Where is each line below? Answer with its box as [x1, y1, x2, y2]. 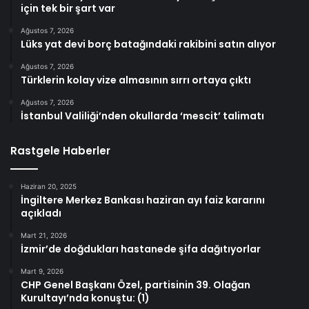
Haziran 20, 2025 [21, 181, 77, 190]
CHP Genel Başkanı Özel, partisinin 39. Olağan [21, 277, 250, 292]
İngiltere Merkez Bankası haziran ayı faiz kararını [21, 192, 265, 207]
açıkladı [21, 206, 61, 220]
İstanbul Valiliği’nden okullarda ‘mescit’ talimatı [21, 108, 264, 123]
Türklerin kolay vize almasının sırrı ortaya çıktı [21, 72, 251, 87]
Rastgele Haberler [10, 143, 110, 158]
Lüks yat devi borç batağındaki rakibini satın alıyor [21, 37, 276, 51]
